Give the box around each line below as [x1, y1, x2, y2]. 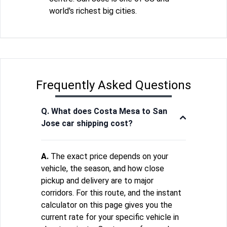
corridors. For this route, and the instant [41, 187, 181, 198]
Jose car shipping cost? [41, 118, 133, 128]
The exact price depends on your [49, 151, 168, 161]
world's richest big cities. [49, 6, 137, 16]
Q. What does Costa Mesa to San [41, 106, 167, 116]
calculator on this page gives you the [41, 200, 172, 210]
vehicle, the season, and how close [41, 163, 164, 173]
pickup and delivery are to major [41, 175, 154, 185]
